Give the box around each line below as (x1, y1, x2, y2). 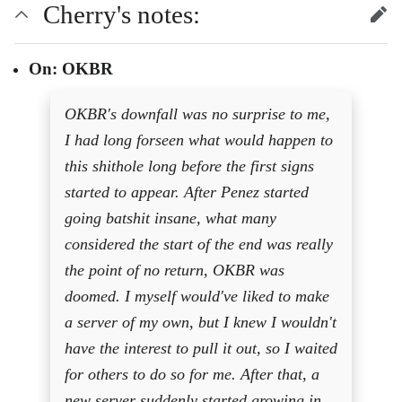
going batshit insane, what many (65, 208, 276, 227)
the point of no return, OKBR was (65, 260, 284, 279)
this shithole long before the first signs (65, 156, 314, 175)
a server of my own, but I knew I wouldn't (65, 312, 336, 331)
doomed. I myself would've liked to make (65, 286, 329, 305)
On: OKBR (29, 58, 113, 78)
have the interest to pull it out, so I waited (65, 338, 337, 357)
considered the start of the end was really (65, 234, 333, 253)
